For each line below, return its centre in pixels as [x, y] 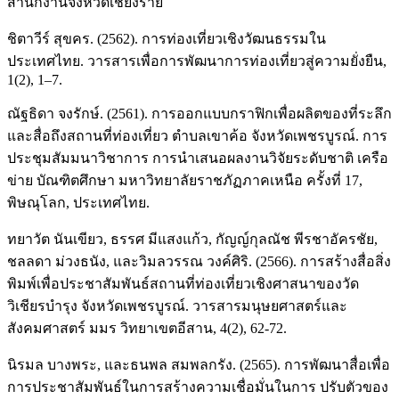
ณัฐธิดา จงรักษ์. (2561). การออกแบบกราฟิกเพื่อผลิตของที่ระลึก [199, 114]
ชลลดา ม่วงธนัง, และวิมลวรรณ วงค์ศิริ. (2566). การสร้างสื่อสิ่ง [199, 262]
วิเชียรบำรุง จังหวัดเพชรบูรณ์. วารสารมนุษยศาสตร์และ [177, 306]
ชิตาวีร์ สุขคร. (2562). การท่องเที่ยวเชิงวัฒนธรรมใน [167, 39]
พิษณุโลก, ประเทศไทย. [78, 203]
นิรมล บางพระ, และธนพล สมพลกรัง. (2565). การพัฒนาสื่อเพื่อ [199, 365]
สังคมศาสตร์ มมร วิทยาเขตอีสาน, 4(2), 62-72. [147, 329]
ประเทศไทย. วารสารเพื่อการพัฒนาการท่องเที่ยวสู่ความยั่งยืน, [197, 61]
